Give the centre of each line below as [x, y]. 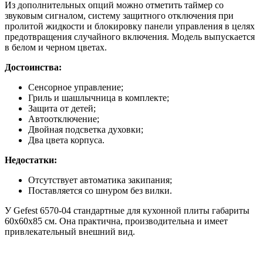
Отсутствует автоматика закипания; [100, 180]
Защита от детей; [62, 108]
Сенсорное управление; [76, 87]
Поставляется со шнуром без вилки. [100, 190]
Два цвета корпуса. [66, 140]
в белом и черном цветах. [56, 47]
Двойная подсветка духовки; [86, 129]
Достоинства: [33, 67]
